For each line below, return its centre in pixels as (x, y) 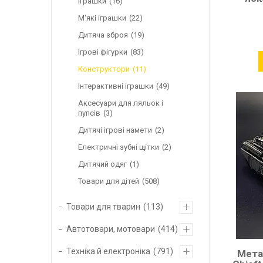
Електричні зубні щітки (119, 147)
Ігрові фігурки (103, 52)
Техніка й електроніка (108, 251)
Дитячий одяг (102, 164)
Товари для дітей (109, 181)
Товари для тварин (103, 206)
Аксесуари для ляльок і (121, 103)
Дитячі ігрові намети (115, 130)
